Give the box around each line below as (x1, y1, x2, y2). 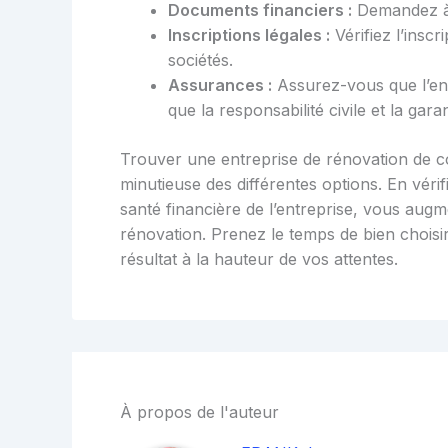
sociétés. (168, 49, 233, 70)
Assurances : (168, 74, 272, 95)
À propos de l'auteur (120, 401, 279, 422)
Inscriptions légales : (168, 24, 330, 45)
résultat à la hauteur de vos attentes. (120, 248, 398, 269)
